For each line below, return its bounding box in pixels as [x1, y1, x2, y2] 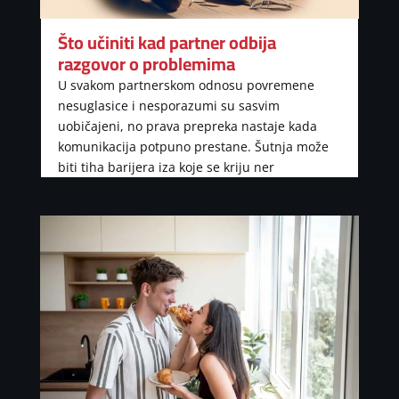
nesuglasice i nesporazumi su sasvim [57, 97, 280, 115]
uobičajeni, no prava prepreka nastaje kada [57, 118, 317, 135]
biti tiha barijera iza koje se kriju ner [57, 159, 274, 176]
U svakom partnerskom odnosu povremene [57, 77, 314, 94]
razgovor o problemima [57, 47, 235, 81]
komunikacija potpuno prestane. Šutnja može [57, 138, 329, 156]
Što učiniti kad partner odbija [57, 26, 276, 60]
